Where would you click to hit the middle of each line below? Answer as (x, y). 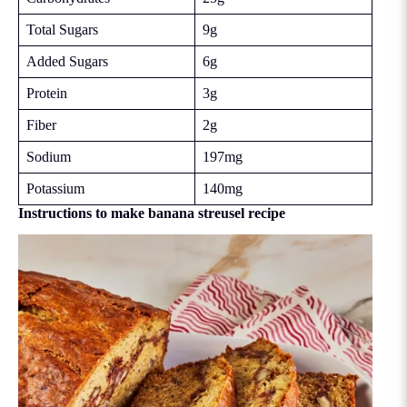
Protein (47, 93)
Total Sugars (62, 29)
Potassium (55, 188)
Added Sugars (67, 61)
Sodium (49, 156)
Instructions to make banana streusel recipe (152, 213)
